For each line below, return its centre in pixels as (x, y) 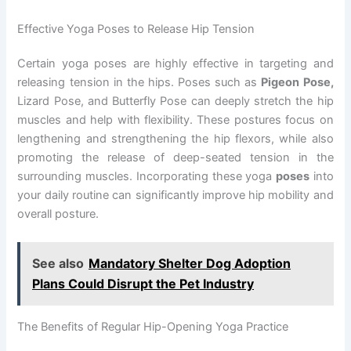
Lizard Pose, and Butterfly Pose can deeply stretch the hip (175, 101)
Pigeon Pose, (297, 83)
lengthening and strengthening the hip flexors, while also (175, 139)
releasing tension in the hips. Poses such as (139, 83)
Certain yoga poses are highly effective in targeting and (175, 64)
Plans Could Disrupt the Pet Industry (143, 284)
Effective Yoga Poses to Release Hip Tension (136, 29)
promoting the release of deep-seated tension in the (175, 158)
